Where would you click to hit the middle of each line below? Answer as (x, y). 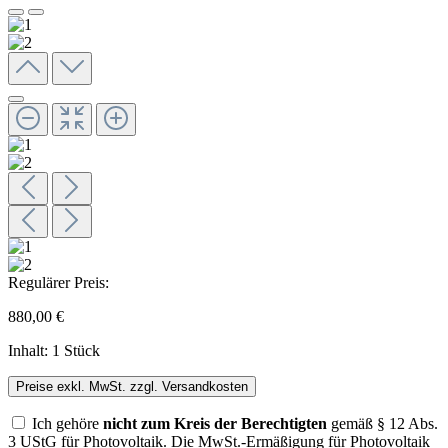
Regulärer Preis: (58, 282)
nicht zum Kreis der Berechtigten (215, 423)
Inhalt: (30, 350)
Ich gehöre (67, 423)
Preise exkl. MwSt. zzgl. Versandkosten (132, 386)
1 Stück (76, 350)
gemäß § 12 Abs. (382, 423)
